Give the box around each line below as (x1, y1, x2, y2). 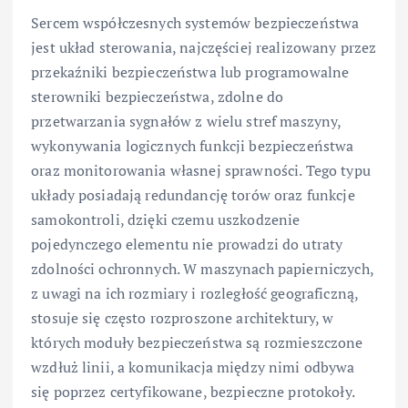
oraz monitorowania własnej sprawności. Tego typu (31, 159, 371, 180)
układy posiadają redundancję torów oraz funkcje (31, 184, 355, 205)
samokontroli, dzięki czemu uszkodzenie (31, 209, 301, 229)
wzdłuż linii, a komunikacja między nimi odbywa (31, 356, 355, 377)
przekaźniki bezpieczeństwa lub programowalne (31, 61, 350, 82)
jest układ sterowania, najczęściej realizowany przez (31, 36, 377, 57)
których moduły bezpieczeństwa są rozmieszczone (31, 331, 363, 352)
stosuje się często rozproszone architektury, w (31, 307, 334, 328)
